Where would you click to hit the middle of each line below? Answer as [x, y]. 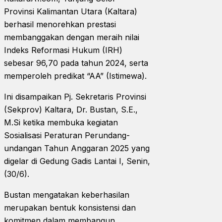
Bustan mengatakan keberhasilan [67, 194]
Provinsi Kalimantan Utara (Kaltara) [71, 11]
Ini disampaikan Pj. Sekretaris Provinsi [75, 96]
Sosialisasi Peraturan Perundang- [67, 135]
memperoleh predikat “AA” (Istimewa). [78, 76]
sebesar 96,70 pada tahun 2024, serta [76, 63]
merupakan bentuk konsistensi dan [70, 207]
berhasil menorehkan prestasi [60, 24]
